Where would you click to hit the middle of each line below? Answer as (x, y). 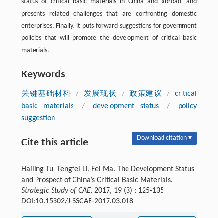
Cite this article (54, 143)
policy (188, 106)
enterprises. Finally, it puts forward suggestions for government (109, 26)
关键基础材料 (46, 94)
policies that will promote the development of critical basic (109, 38)
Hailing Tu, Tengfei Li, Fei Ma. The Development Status (108, 169)
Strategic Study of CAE (56, 191)
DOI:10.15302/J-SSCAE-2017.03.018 (77, 201)
